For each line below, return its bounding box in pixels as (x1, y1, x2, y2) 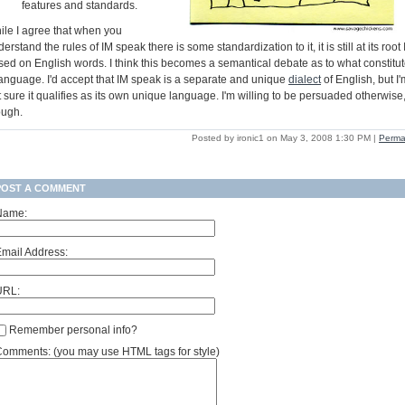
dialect (288, 72, 321, 86)
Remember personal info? (6, 323, 137, 336)
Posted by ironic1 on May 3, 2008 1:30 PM (192, 132, 371, 143)
